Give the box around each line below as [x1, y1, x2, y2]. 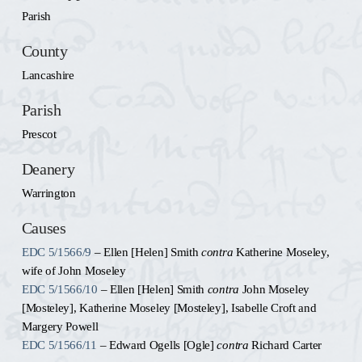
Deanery [21, 161, 75, 178]
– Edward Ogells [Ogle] [96, 338, 217, 351]
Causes [21, 220, 66, 237]
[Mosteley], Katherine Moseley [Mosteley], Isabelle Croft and [21, 301, 317, 314]
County [21, 43, 68, 60]
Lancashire [21, 68, 74, 82]
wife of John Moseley [21, 263, 126, 277]
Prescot [21, 127, 57, 141]
